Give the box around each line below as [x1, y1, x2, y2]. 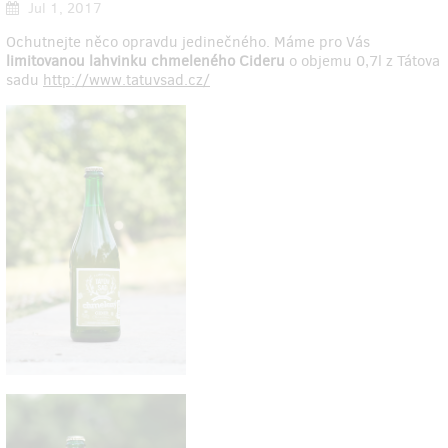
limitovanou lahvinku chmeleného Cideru [6, 51, 289, 72]
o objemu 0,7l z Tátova [289, 51, 440, 72]
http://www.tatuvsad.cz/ [43, 70, 210, 91]
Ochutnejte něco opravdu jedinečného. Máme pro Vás [6, 32, 370, 53]
